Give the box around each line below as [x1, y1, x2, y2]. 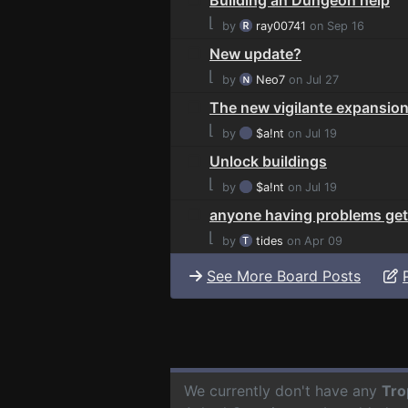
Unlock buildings [209, 151, 327, 170]
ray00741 [256, 18, 306, 33]
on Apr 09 [283, 233, 342, 248]
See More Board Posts [207, 266, 361, 285]
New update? [209, 44, 301, 63]
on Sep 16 [306, 18, 364, 33]
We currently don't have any [184, 381, 382, 400]
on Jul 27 [285, 72, 339, 87]
